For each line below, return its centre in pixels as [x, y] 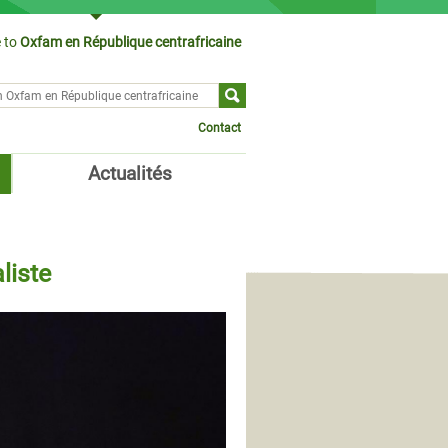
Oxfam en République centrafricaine [129, 42]
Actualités [129, 173]
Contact [219, 128]
